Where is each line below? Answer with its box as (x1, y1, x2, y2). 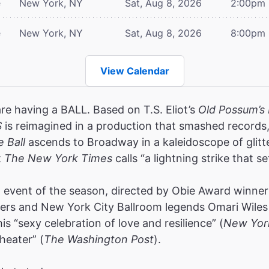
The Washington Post (44, 232, 154, 246)
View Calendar (100, 64, 169, 77)
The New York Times (4, 151, 112, 165)
